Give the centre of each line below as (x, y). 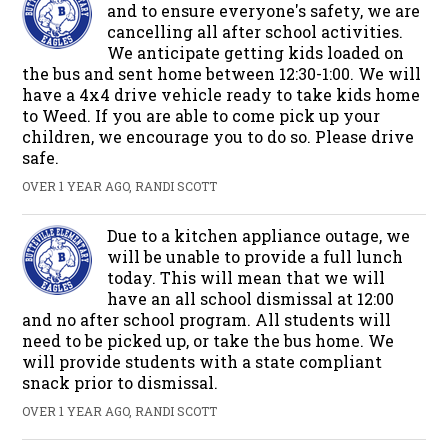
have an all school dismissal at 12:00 (251, 298)
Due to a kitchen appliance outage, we (259, 235)
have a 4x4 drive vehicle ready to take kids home (221, 94)
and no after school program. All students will (207, 319)
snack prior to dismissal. (120, 382)
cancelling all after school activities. (255, 31)
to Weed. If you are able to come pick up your (201, 115)
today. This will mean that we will (246, 277)
